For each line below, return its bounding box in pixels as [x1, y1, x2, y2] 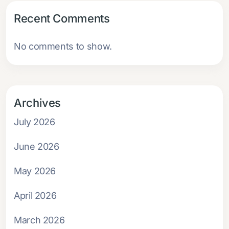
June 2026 [14, 141, 59, 152]
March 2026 [14, 214, 65, 225]
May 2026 [14, 165, 56, 176]
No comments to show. [14, 40, 112, 52]
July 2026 [14, 116, 55, 127]
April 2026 [14, 190, 57, 201]
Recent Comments [14, 11, 110, 25]
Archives [14, 96, 61, 109]
